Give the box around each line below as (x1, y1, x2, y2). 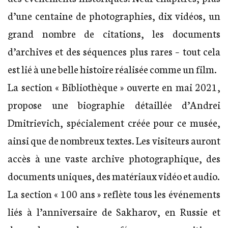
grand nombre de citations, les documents (8, 26, 220, 41)
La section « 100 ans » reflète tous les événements (8, 186, 220, 201)
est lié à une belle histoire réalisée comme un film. (8, 62, 217, 76)
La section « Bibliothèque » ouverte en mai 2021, (8, 79, 220, 94)
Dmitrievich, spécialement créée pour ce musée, (8, 115, 220, 130)
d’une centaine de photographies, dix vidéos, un (8, 8, 220, 23)
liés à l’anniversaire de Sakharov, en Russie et (8, 204, 220, 219)
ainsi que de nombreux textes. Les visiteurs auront (8, 133, 220, 148)
